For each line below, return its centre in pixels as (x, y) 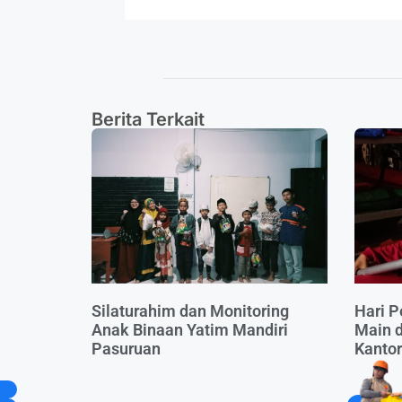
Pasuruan (128, 348)
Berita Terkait (148, 119)
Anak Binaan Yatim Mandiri (190, 329)
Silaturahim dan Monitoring (190, 310)
